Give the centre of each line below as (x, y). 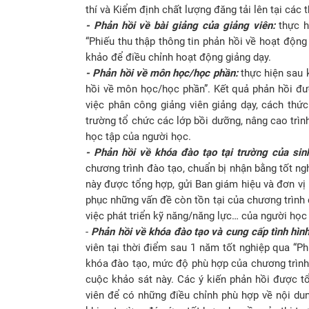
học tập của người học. (138, 136)
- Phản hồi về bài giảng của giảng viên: (182, 25)
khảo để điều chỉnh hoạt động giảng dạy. (178, 57)
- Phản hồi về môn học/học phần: (162, 73)
